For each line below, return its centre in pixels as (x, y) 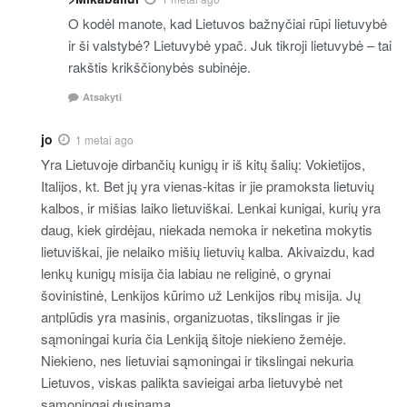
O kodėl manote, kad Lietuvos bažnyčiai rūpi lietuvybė (228, 23)
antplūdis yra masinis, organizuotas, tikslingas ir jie (190, 317)
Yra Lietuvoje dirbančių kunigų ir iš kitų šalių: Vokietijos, (203, 164)
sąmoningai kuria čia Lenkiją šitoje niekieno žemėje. (194, 339)
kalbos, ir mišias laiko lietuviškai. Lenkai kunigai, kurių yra (211, 208)
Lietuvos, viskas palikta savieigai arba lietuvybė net (192, 382)
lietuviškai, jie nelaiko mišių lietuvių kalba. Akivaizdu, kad (208, 252)
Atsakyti (102, 97)
